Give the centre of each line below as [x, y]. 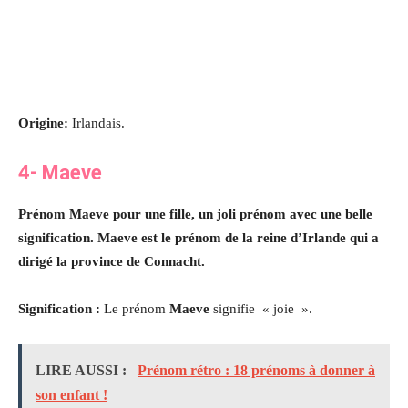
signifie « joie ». [263, 308]
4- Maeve [60, 172]
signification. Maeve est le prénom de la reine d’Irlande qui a [199, 237]
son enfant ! [71, 394]
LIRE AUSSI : [83, 370]
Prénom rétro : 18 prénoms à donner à [256, 370]
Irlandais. [97, 122]
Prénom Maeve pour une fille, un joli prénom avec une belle [195, 214]
